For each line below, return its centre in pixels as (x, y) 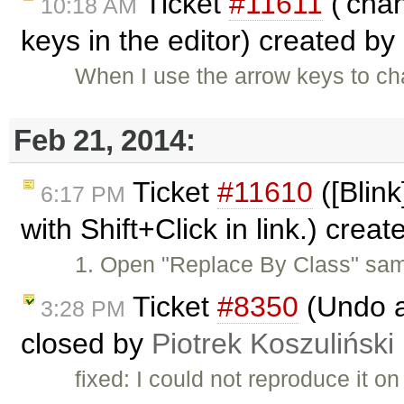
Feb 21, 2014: (105, 140)
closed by (86, 343)
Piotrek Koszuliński (273, 343)
